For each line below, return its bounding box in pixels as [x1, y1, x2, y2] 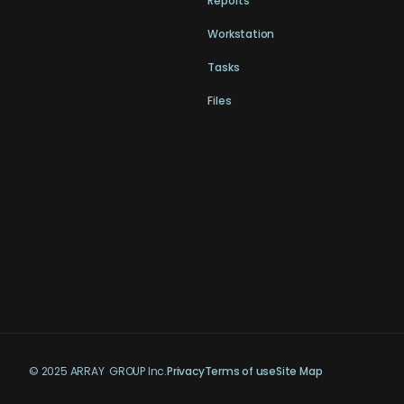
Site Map [275, 363, 323, 379]
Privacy [166, 363, 205, 379]
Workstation [207, 25, 275, 41]
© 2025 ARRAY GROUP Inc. [29, 363, 167, 379]
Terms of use [204, 363, 276, 379]
